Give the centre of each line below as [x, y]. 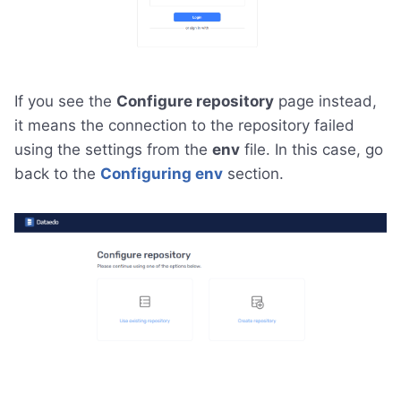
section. [253, 174]
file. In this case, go [311, 150]
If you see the [65, 102]
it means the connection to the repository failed [184, 126]
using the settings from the [113, 150]
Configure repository [195, 102]
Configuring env [162, 174]
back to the [57, 174]
